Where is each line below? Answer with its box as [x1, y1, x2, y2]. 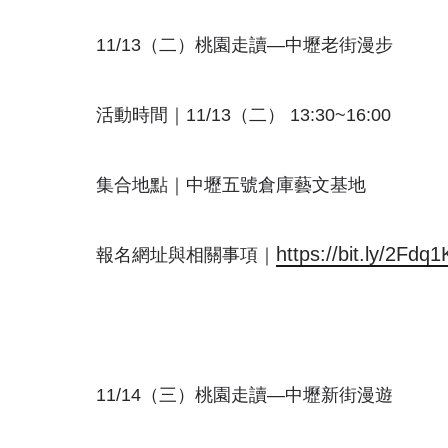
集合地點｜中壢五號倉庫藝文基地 [96, 175, 366, 195]
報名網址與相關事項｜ [96, 245, 276, 265]
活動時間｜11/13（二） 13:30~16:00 [96, 105, 391, 125]
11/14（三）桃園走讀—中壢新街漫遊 [96, 385, 393, 405]
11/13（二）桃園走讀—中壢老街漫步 [96, 35, 393, 55]
